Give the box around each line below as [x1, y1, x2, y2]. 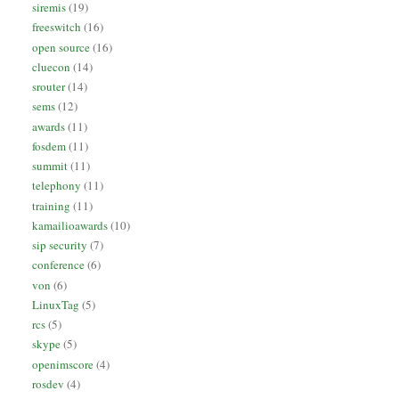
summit [32, 158, 69, 175]
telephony [32, 177, 82, 194]
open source [32, 38, 91, 55]
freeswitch [32, 19, 82, 36]
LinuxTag [32, 296, 80, 313]
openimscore [32, 355, 94, 372]
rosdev [32, 375, 65, 392]
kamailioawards [32, 216, 109, 233]
